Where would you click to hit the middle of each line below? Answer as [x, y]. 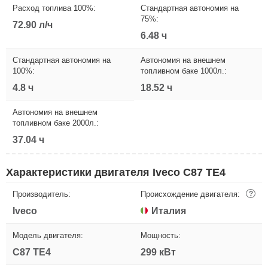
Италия [169, 211]
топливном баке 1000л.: [184, 71]
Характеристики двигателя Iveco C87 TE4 [116, 172]
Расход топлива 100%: [54, 8]
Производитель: [42, 194]
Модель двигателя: [48, 235]
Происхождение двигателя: [190, 194]
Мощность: [161, 235]
